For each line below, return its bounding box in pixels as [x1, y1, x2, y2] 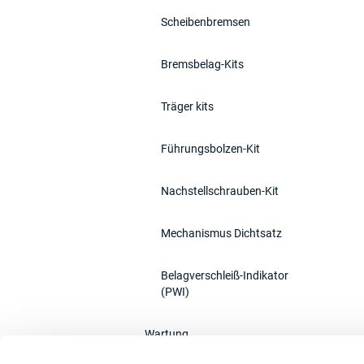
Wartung [145, 327, 188, 340]
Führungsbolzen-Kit [161, 142, 260, 155]
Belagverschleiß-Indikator [161, 269, 288, 282]
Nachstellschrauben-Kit [161, 184, 279, 197]
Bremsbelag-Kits [161, 58, 244, 71]
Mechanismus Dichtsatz [161, 227, 282, 240]
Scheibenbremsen [161, 15, 250, 28]
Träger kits [161, 100, 214, 113]
